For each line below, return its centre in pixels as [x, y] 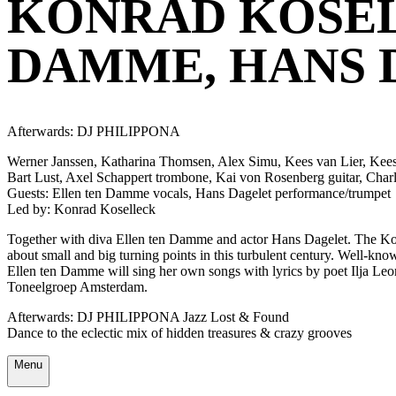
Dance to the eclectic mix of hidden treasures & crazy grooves [179, 332]
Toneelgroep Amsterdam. [77, 286]
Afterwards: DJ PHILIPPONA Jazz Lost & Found [148, 316]
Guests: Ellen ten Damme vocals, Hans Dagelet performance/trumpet [199, 193]
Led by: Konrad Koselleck [81, 209]
